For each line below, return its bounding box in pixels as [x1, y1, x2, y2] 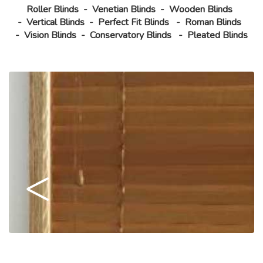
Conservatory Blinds [90, 28, 174, 42]
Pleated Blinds [187, 28, 248, 42]
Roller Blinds [26, 2, 79, 16]
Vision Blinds [24, 28, 76, 42]
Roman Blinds [184, 15, 241, 29]
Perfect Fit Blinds [97, 15, 169, 29]
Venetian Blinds [92, 2, 156, 16]
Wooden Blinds [168, 2, 232, 16]
